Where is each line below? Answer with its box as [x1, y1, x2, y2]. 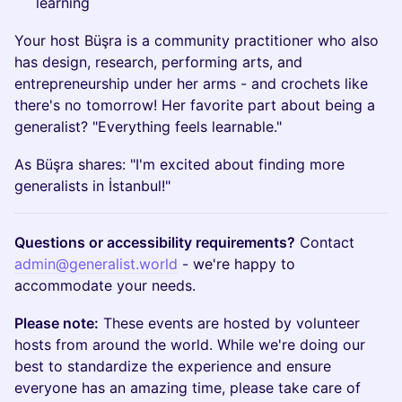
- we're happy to [178, 255, 295, 273]
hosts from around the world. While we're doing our [14, 336, 365, 354]
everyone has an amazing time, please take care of [14, 379, 361, 397]
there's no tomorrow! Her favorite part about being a [14, 96, 375, 114]
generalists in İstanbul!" [14, 177, 170, 195]
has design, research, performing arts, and [14, 53, 302, 71]
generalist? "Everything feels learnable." [14, 118, 282, 135]
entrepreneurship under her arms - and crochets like [14, 74, 368, 92]
